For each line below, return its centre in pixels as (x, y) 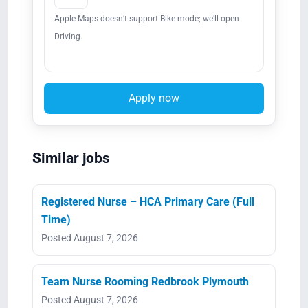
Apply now (154, 98)
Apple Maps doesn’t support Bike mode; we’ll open (146, 18)
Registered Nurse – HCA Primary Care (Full (147, 201)
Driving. (68, 36)
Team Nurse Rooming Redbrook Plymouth (145, 281)
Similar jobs (71, 158)
